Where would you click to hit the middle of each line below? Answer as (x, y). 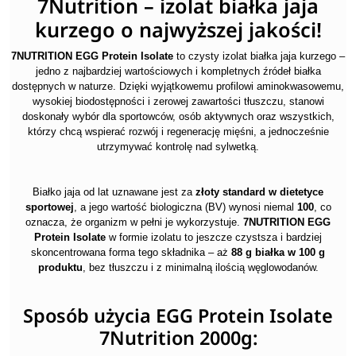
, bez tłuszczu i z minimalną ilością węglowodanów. (200, 267)
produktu (60, 267)
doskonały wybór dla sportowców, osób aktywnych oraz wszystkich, (178, 116)
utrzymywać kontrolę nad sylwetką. (178, 146)
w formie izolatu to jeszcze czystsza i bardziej (214, 237)
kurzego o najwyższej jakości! (178, 29)
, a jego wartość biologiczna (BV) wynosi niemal (185, 207)
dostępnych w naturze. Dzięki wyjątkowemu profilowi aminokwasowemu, (178, 86)
